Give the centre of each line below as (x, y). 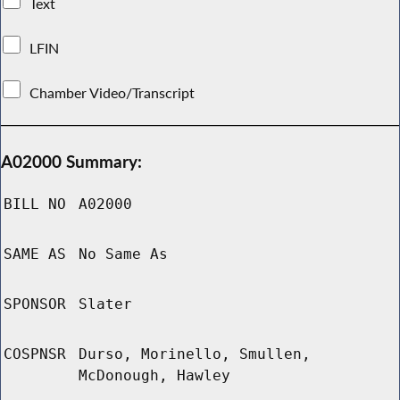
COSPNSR (35, 354)
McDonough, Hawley (154, 376)
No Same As (123, 254)
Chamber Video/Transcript (112, 92)
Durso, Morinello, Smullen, (195, 354)
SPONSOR (35, 304)
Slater (105, 304)
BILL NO (35, 204)
